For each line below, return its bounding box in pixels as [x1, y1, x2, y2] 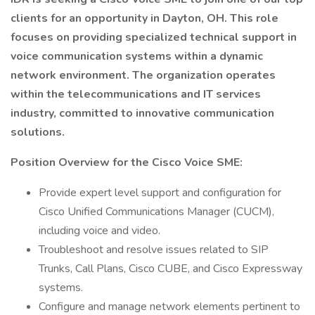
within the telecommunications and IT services [11, 86, 261, 102]
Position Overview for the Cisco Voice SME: [11, 155, 243, 170]
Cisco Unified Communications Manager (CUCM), [39, 204, 274, 219]
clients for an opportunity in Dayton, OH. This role [11, 11, 278, 26]
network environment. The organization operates [11, 67, 276, 83]
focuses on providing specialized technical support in [11, 30, 297, 45]
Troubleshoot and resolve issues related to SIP [39, 242, 269, 257]
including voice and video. [39, 223, 160, 238]
